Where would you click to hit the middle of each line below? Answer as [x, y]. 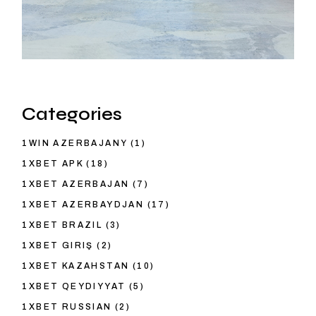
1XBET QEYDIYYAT [74, 287]
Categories [72, 115]
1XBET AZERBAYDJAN [83, 205]
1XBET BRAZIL [62, 225]
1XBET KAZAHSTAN [76, 266]
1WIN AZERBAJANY [75, 144]
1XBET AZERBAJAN [76, 184]
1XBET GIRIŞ [58, 246]
